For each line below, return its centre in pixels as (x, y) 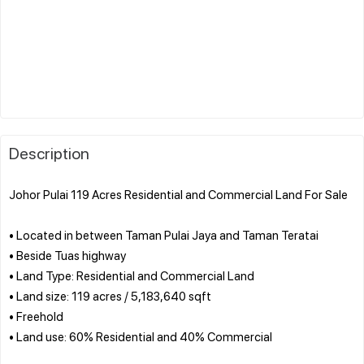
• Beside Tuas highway (67, 255)
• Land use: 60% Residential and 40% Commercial (141, 336)
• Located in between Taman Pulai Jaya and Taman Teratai (164, 234)
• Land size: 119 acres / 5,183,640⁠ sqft (110, 295)
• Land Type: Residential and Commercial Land (132, 275)
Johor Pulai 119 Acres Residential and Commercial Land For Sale (178, 194)
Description (49, 152)
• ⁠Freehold (36, 316)
